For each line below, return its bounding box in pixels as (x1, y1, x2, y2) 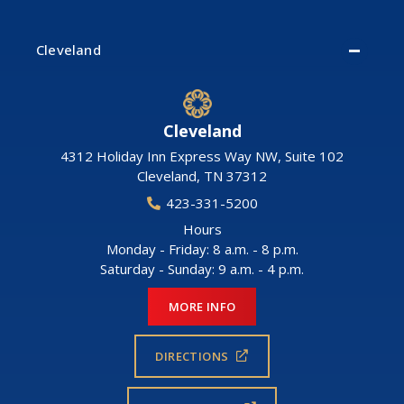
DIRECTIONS (155, 347, 229, 364)
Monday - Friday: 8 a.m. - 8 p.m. (106, 240, 298, 259)
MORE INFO (168, 298, 236, 315)
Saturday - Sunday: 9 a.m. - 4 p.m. (100, 260, 304, 279)
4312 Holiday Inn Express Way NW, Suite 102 (60, 147, 344, 166)
